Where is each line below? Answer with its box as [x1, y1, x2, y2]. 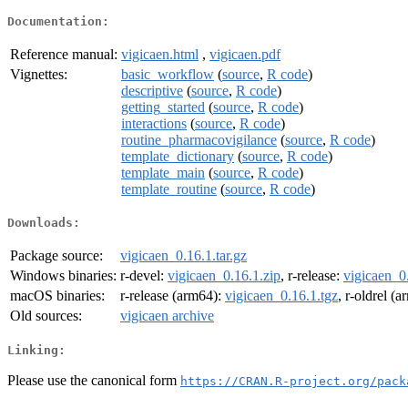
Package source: [10, 248, 103, 264]
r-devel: [120, 268, 168, 284]
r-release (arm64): [120, 288, 225, 304]
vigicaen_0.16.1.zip [168, 268, 280, 284]
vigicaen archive [120, 308, 214, 324]
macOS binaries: [10, 288, 105, 304]
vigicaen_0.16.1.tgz [225, 288, 338, 304]
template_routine [121, 180, 217, 197]
